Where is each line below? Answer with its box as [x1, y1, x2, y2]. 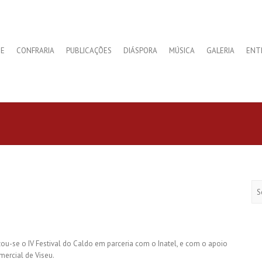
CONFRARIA [16, 45, 54, 56]
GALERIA [206, 45, 235, 56]
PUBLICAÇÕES [66, 45, 112, 56]
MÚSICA [169, 45, 195, 56]
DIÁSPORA [123, 45, 157, 56]
